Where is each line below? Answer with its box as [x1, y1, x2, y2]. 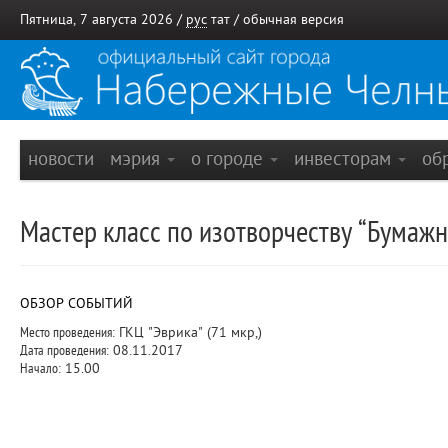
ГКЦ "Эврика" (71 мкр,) [115, 325, 262, 340]
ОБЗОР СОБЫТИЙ [20, 296, 133, 311]
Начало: [20, 361, 61, 376]
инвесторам [294, 148, 396, 169]
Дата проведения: [20, 343, 109, 358]
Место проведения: [20, 325, 115, 340]
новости [28, 148, 94, 169]
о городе [191, 148, 268, 169]
